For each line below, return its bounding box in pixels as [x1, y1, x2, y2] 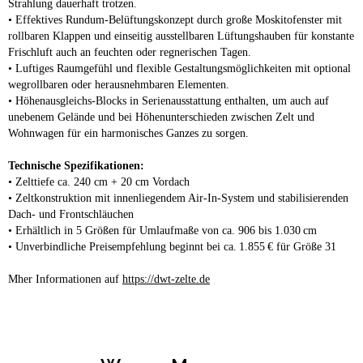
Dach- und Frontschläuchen [8, 207, 134, 220]
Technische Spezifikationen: [8, 159, 144, 172]
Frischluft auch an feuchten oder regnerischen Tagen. [8, 45, 251, 58]
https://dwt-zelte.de [122, 272, 210, 285]
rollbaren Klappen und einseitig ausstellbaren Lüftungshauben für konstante [8, 29, 354, 42]
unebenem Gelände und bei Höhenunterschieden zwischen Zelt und [8, 110, 314, 123]
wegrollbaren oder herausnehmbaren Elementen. [8, 78, 229, 91]
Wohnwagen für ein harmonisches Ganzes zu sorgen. [8, 126, 249, 139]
